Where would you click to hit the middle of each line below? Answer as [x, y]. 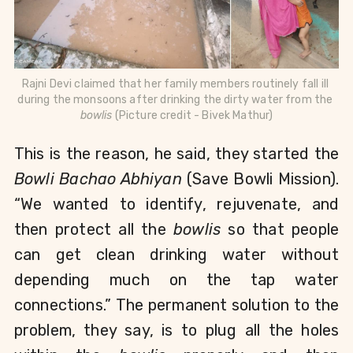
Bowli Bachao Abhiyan [101, 179]
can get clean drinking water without [176, 255]
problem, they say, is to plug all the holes [176, 331]
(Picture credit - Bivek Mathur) [193, 116]
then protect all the [94, 230]
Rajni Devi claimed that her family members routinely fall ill [175, 84]
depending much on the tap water [176, 280]
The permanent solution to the [227, 305]
